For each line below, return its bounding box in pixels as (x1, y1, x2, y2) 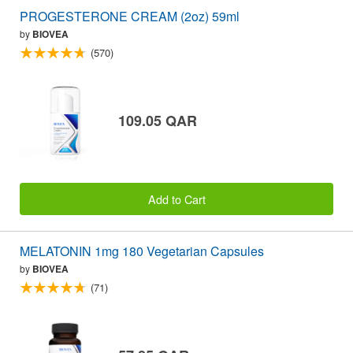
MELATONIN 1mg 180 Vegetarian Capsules (20, 241, 264, 260)
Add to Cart (147, 190, 206, 207)
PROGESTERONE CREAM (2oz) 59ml (20, 6, 240, 25)
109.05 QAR (118, 110, 197, 132)
